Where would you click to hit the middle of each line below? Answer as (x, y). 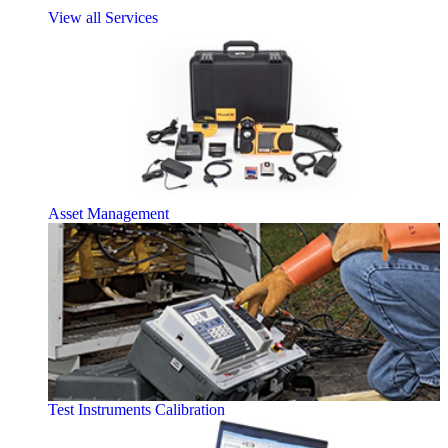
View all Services (103, 17)
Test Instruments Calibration (136, 410)
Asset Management (108, 214)
